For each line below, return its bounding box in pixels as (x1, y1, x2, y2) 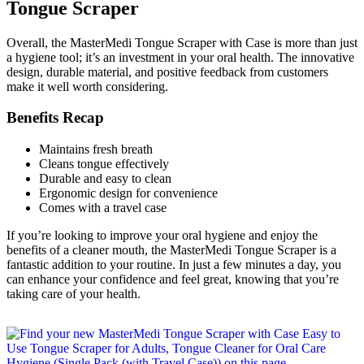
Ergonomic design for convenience (39, 186, 218, 201)
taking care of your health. (6, 287, 141, 301)
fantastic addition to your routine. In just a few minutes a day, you (6, 258, 341, 272)
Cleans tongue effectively (39, 157, 169, 171)
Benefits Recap (6, 109, 104, 127)
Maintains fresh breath (39, 142, 153, 157)
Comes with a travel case (39, 201, 167, 215)
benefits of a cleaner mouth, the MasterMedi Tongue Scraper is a (6, 243, 336, 258)
